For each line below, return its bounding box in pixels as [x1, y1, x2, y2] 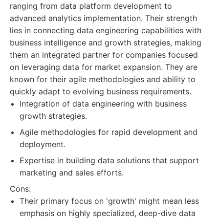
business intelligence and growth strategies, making [10, 38, 201, 47]
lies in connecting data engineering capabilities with [10, 25, 201, 35]
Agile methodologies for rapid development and [20, 127, 197, 137]
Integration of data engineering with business [20, 99, 187, 109]
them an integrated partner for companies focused [10, 50, 198, 60]
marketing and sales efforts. [20, 168, 124, 177]
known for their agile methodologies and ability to [10, 74, 196, 84]
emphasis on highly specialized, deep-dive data [20, 208, 196, 218]
